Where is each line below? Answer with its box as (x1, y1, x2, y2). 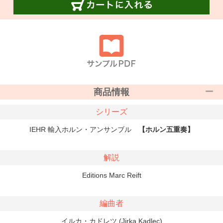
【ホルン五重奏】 (138, 125, 194, 133)
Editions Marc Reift (82, 171, 141, 179)
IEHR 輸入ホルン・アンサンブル (29, 125, 138, 133)
